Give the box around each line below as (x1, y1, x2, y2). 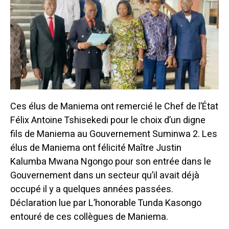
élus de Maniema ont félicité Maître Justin (10, 141, 181, 155)
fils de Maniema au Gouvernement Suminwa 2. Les (10, 127, 217, 142)
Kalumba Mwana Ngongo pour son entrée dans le (10, 155, 211, 169)
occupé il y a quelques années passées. (10, 182, 173, 197)
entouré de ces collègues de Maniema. (10, 210, 168, 224)
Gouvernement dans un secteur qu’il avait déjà (10, 169, 199, 183)
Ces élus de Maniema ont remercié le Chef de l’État (10, 100, 218, 114)
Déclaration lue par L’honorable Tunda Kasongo (10, 196, 201, 211)
